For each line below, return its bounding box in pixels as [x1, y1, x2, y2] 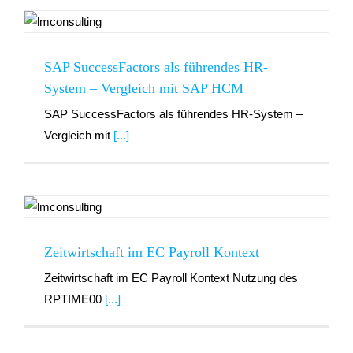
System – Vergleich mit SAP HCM [44, 80, 243, 97]
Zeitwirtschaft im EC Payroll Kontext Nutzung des [44, 271, 298, 285]
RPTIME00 [44, 292, 105, 307]
